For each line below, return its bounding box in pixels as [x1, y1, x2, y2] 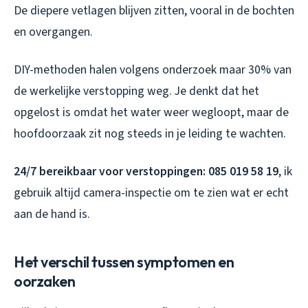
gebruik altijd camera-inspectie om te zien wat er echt [14, 184, 289, 201]
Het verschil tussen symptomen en [14, 252, 234, 272]
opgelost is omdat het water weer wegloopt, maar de [14, 103, 289, 121]
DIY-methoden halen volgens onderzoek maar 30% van [14, 60, 291, 78]
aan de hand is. [14, 205, 90, 223]
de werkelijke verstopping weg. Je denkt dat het [14, 82, 259, 100]
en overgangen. [14, 23, 93, 41]
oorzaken [14, 271, 76, 291]
